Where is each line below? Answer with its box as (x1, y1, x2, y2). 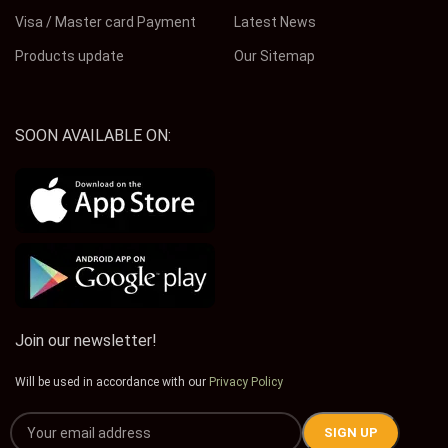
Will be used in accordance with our (15, 375, 209, 389)
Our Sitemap (233, 48, 315, 64)
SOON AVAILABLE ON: (15, 126, 171, 145)
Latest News (233, 14, 316, 30)
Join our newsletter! (15, 331, 157, 350)
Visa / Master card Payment (15, 14, 196, 30)
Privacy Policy (209, 375, 283, 389)
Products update (15, 48, 124, 64)
